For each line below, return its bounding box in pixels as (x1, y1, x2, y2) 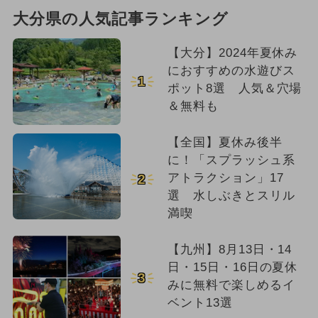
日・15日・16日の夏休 (167, 260, 298, 274)
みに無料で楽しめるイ (167, 278, 295, 292)
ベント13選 (167, 295, 233, 309)
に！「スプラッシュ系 (167, 153, 295, 167)
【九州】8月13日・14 (167, 242, 292, 256)
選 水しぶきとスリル (167, 188, 295, 202)
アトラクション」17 (167, 170, 284, 185)
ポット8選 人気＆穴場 (167, 81, 302, 95)
